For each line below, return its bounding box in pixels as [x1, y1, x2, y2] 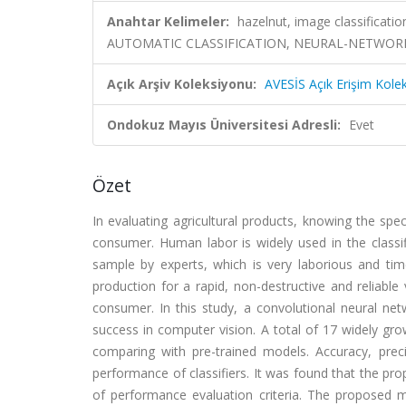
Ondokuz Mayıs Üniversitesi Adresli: [107, 116, 341, 133]
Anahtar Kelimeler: [107, 13, 229, 30]
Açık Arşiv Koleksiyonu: [107, 75, 256, 92]
